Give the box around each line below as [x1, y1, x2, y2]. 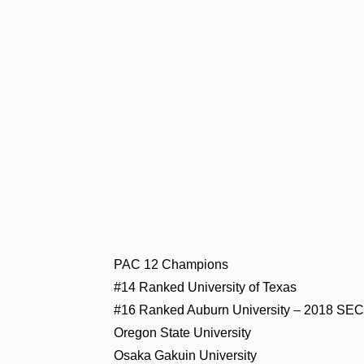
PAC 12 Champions [114, 257, 229, 271]
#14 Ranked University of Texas [114, 279, 297, 294]
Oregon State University [114, 325, 252, 340]
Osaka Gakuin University [114, 348, 258, 362]
